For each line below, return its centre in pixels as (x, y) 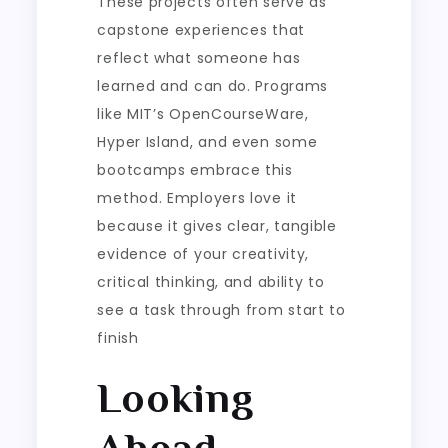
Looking (175, 397)
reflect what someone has (199, 57)
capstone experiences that (201, 29)
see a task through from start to (221, 309)
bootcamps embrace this (195, 169)
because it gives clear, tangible (217, 225)
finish (118, 337)
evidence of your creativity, (203, 253)
